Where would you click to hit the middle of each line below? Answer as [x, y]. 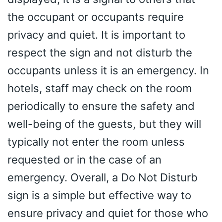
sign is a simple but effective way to [99, 195]
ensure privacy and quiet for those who [108, 213]
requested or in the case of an [84, 159]
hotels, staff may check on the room [100, 88]
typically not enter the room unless [96, 141]
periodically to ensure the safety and [101, 106]
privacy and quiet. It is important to [96, 34]
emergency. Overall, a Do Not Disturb [103, 177]
